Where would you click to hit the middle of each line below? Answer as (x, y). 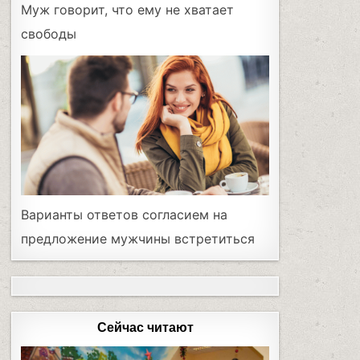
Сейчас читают (145, 328)
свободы (49, 34)
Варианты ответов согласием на (125, 215)
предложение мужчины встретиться (138, 239)
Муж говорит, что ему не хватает (128, 10)
